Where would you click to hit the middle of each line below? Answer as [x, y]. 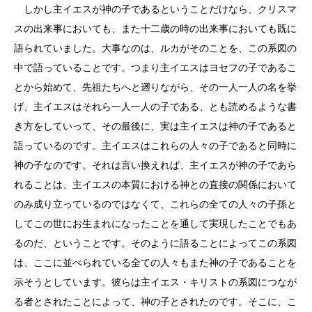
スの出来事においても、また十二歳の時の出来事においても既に [155, 29]
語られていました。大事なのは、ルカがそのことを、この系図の [155, 48]
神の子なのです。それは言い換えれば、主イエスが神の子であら [155, 165]
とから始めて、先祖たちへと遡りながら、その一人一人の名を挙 [155, 87]
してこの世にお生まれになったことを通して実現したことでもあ [155, 224]
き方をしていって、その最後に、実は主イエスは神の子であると [155, 126]
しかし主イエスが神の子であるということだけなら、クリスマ [155, 9]
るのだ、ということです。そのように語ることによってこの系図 [155, 243]
